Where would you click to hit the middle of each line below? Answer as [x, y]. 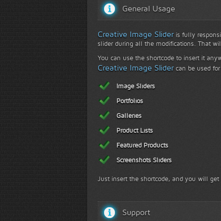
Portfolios [130, 101]
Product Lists [135, 130]
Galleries [129, 115]
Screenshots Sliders [144, 160]
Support [136, 212]
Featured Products [142, 145]
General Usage [149, 9]
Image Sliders [136, 86]
